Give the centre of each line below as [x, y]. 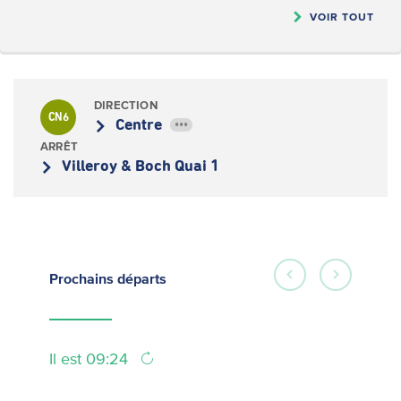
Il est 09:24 [91, 359]
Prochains [83, 278]
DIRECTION [126, 105]
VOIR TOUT [342, 17]
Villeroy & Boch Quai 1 [141, 166]
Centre [141, 125]
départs [142, 278]
